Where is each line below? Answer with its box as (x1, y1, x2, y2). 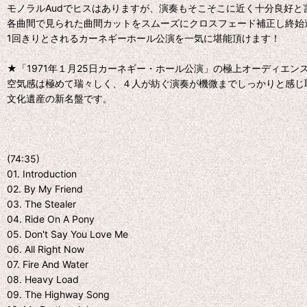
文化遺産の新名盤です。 (7, 93, 112, 104)
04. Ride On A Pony (7, 213, 95, 225)
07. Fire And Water (7, 258, 88, 270)
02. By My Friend (7, 183, 83, 195)
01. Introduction (7, 168, 77, 180)
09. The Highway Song (7, 288, 110, 300)
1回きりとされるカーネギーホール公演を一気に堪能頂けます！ (7, 32, 280, 44)
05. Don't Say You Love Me (7, 228, 128, 240)
